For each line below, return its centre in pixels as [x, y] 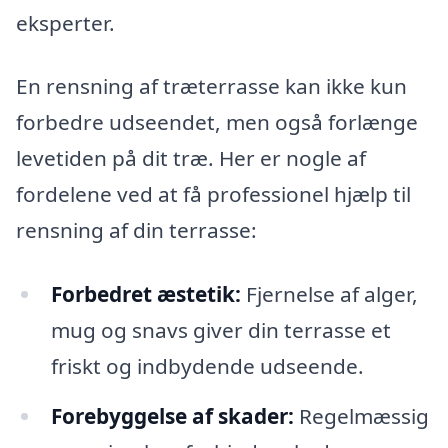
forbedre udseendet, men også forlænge [217, 122]
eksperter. [65, 22]
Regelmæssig [361, 416]
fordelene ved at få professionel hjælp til [213, 194]
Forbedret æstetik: [145, 294]
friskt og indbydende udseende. [207, 366]
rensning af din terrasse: [136, 230]
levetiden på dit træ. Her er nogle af [191, 158]
